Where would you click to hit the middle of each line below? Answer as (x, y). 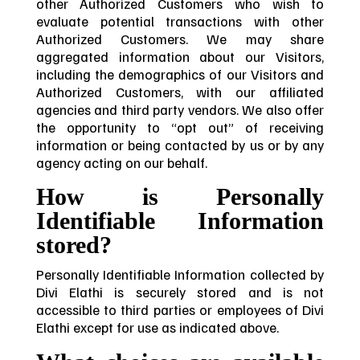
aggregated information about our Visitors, (180, 56)
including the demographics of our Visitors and (180, 74)
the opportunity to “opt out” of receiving (180, 127)
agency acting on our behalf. (121, 162)
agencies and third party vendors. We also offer (180, 109)
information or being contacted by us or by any (180, 144)
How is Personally (180, 197)
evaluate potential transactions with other (180, 20)
